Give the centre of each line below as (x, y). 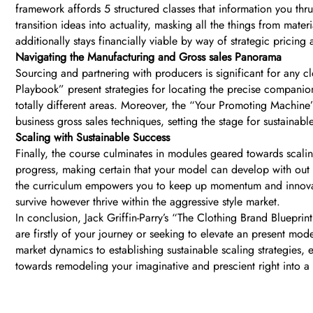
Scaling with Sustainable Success (93, 138)
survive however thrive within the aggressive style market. (148, 202)
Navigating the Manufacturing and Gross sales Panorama (148, 57)
